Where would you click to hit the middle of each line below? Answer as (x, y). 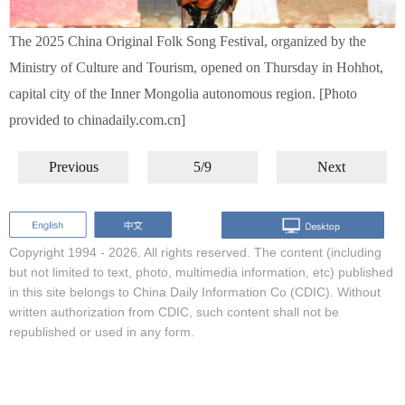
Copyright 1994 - (59, 252)
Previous (73, 167)
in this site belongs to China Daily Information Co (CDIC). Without (195, 292)
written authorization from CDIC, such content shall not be (174, 311)
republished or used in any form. (102, 331)
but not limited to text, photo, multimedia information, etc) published (201, 272)
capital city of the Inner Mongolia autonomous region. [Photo (183, 94)
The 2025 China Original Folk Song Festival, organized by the (188, 41)
